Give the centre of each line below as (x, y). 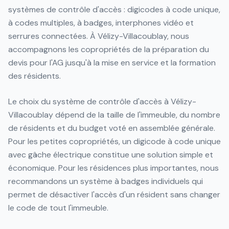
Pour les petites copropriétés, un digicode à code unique (114, 141)
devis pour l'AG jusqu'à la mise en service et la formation (112, 63)
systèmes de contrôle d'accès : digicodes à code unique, (114, 9)
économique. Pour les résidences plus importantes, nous (113, 168)
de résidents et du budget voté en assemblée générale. (112, 128)
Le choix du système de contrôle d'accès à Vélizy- (102, 101)
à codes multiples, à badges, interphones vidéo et (101, 23)
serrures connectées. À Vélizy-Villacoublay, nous (99, 36)
